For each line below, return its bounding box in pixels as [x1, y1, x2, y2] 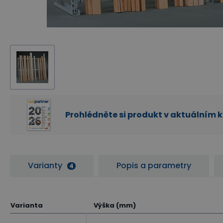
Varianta [10, 201, 43, 210]
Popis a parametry [116, 160, 191, 171]
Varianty [28, 160, 62, 171]
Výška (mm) [94, 201, 136, 210]
